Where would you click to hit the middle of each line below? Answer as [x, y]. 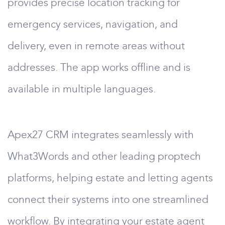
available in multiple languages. [82, 89]
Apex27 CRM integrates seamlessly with [101, 135]
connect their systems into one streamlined [108, 199]
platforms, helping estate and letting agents [110, 178]
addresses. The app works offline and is [99, 67]
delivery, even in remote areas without [96, 46]
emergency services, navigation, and [93, 24]
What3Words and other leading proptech [104, 156]
